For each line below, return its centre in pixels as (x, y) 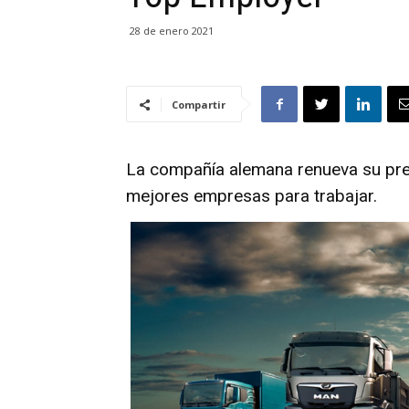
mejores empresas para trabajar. (252, 196)
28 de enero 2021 (172, 31)
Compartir (199, 105)
